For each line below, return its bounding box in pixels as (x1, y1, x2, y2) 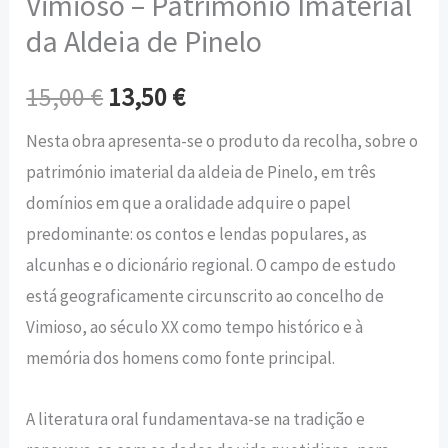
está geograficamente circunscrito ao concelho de (26, 285, 385, 308)
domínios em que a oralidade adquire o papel (26, 192, 352, 215)
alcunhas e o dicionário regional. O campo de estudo (26, 254, 397, 277)
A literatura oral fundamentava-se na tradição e (26, 408, 366, 431)
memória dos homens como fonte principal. (26, 347, 336, 370)
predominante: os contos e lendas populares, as (26, 223, 368, 246)
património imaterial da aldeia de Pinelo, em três (26, 161, 377, 184)
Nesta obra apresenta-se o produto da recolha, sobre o (26, 130, 419, 153)
